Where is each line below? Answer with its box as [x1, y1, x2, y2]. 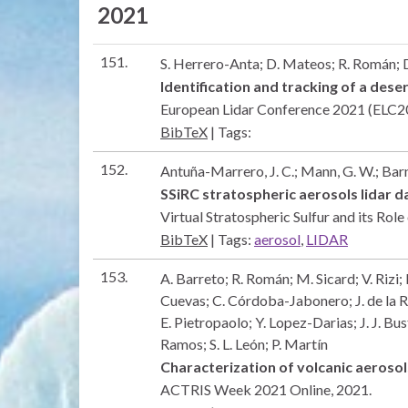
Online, [290, 380, 336, 398]
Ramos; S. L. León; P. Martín [160, 334, 328, 352]
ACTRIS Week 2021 [160, 380, 290, 398]
